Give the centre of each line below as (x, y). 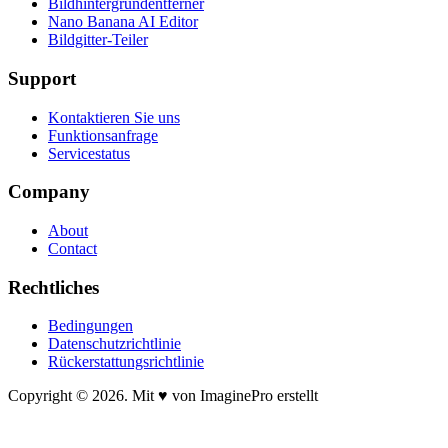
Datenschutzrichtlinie (114, 344)
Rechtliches (53, 287)
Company (49, 192)
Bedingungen (90, 326)
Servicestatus (89, 153)
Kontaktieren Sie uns (114, 117)
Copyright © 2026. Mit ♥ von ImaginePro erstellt (163, 396)
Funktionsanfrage (103, 135)
